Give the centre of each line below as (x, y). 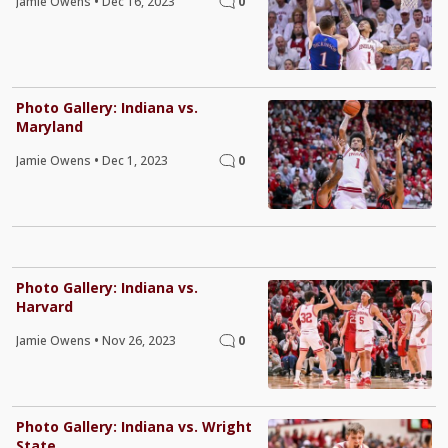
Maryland (49, 126)
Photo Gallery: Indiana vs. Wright (134, 427)
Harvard (44, 306)
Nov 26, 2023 (139, 340)
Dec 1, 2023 (135, 160)
